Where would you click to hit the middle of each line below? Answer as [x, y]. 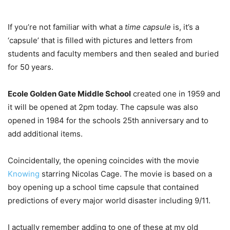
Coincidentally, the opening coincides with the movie [103, 160]
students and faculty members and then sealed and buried [113, 53]
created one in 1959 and [176, 93]
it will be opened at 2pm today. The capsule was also [103, 107]
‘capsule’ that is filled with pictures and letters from [100, 40]
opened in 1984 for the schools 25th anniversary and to [108, 120]
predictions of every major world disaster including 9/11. [109, 200]
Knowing [24, 174]
